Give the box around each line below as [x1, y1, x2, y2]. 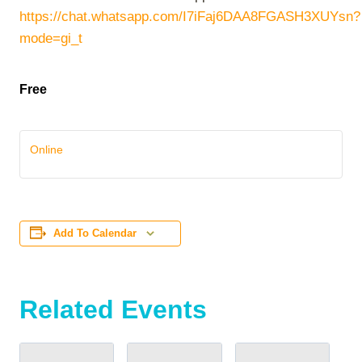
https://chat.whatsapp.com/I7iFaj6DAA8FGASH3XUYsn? [19, 9, 360, 24]
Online [30, 143, 63, 156]
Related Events [19, 295, 207, 324]
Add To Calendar [53, 228, 137, 239]
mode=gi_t [19, 31, 82, 46]
